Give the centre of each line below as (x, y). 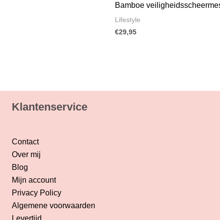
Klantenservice (49, 107)
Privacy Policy (36, 192)
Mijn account (34, 180)
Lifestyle (128, 20)
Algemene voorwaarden (53, 205)
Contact (25, 141)
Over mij (26, 154)
